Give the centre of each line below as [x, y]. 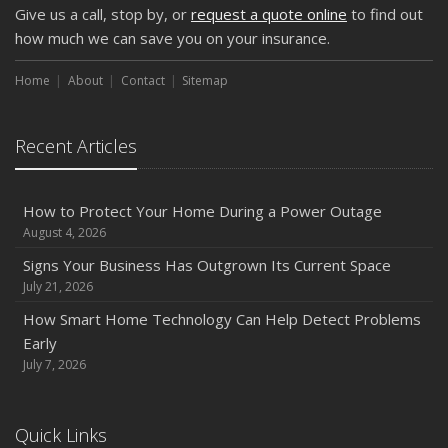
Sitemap [205, 81]
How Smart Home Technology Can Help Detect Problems [222, 319]
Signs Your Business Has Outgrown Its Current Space [207, 265]
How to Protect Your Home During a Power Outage [202, 211]
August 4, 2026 [64, 233]
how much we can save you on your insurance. [172, 38]
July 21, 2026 [58, 287]
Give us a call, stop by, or [103, 14]
